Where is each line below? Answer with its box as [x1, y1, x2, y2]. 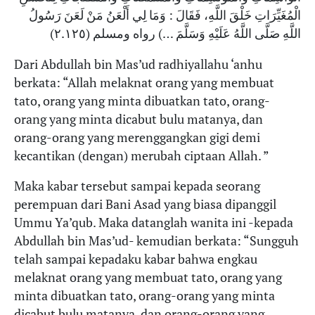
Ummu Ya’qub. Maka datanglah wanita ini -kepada [14, 214, 293, 231]
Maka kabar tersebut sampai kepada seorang [14, 178, 260, 195]
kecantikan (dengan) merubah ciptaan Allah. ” [14, 147, 269, 164]
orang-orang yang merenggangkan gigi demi [14, 129, 260, 146]
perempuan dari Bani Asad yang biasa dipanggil [14, 196, 276, 213]
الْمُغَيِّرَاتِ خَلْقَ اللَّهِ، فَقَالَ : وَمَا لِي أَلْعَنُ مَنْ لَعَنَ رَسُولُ [29, 6, 301, 23]
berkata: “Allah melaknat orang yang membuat [14, 74, 274, 91]
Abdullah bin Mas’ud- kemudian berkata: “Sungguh [14, 233, 299, 250]
